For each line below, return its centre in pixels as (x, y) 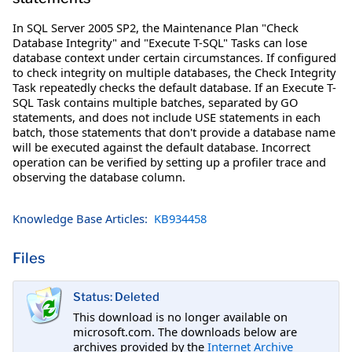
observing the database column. (99, 176)
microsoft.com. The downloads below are (185, 331)
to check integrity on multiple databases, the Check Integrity (174, 72)
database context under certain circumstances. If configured (174, 57)
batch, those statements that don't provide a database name (174, 132)
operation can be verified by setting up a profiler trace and (169, 161)
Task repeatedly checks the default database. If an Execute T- (174, 87)
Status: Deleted (116, 297)
